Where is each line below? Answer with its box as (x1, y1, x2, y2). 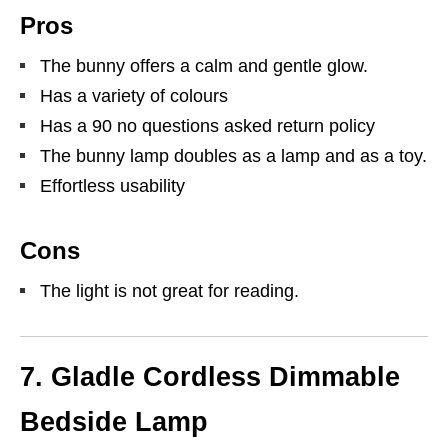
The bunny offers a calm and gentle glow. (40, 55, 368, 76)
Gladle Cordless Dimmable (51, 361, 400, 392)
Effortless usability (40, 175, 185, 196)
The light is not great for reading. (40, 280, 299, 301)
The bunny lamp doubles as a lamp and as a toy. (40, 145, 427, 166)
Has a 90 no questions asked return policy (40, 115, 375, 136)
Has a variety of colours (40, 85, 228, 106)
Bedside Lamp (20, 406, 208, 437)
